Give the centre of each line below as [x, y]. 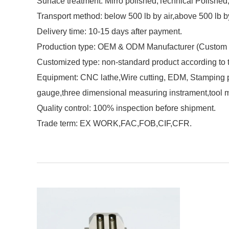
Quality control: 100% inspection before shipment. [126, 108]
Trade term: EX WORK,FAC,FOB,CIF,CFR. [114, 124]
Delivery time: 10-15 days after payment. [109, 32]
